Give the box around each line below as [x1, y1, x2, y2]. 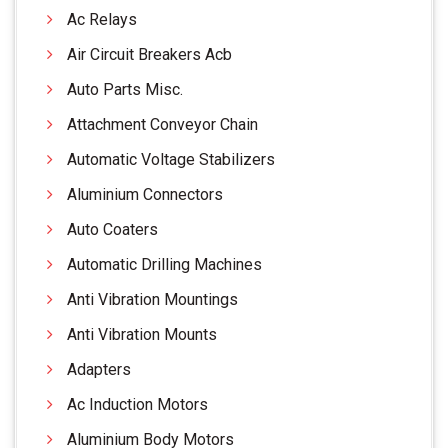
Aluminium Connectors [67, 184, 223, 204]
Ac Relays [67, 9, 137, 29]
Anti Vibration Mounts [67, 324, 217, 344]
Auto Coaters [67, 219, 158, 239]
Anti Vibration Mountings [67, 289, 238, 309]
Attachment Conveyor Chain [67, 114, 258, 134]
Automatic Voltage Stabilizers [67, 149, 275, 169]
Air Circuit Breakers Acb [67, 44, 232, 64]
